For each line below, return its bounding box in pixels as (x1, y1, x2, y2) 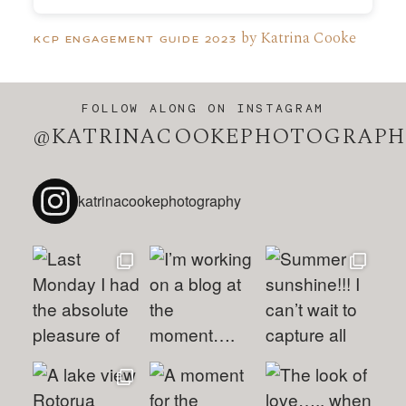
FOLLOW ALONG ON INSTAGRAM (82, 100, 324, 115)
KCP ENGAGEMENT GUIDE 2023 (34, 35, 238, 44)
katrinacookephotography (77, 189, 241, 211)
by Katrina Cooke (237, 25, 357, 50)
